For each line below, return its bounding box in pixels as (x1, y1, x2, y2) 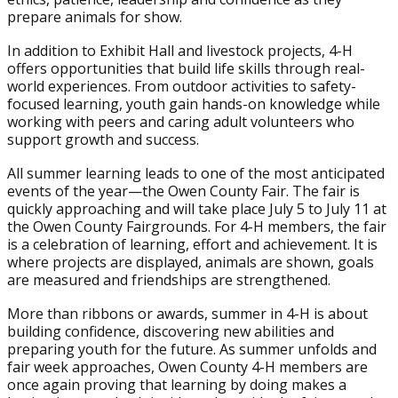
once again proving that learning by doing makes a (7, 375, 346, 394)
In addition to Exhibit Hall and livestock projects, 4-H (7, 41, 353, 60)
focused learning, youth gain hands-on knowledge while (7, 94, 380, 114)
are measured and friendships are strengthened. (7, 270, 330, 290)
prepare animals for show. (7, 7, 182, 27)
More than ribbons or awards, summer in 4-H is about (7, 304, 368, 323)
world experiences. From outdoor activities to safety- (7, 76, 356, 96)
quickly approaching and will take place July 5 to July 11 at (7, 199, 386, 219)
